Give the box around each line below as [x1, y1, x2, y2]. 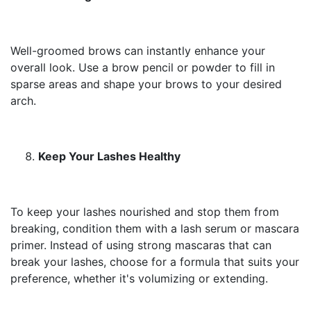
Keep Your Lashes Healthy [38, 149, 180, 163]
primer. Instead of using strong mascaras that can [10, 238, 271, 252]
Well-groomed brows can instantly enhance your [10, 44, 265, 58]
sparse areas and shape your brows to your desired [10, 77, 282, 91]
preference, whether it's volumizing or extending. [10, 271, 268, 285]
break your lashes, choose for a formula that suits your [10, 255, 299, 269]
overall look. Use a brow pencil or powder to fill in [10, 60, 275, 74]
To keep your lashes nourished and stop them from [10, 205, 279, 219]
